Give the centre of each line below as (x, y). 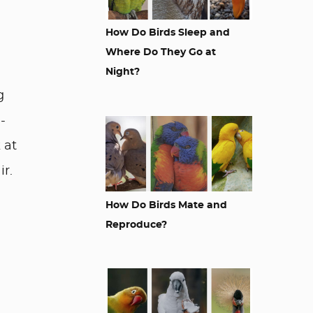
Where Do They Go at (161, 52)
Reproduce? (136, 225)
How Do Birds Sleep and (168, 33)
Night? (123, 72)
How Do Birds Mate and (166, 205)
